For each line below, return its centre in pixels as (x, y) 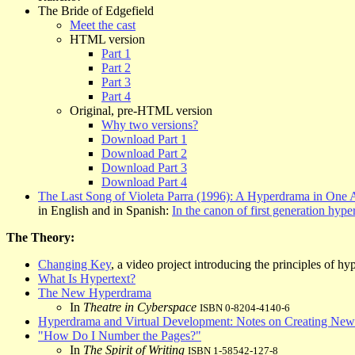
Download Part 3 (144, 167)
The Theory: (40, 237)
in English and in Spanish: (105, 210)
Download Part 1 (144, 139)
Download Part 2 (144, 153)
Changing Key (74, 264)
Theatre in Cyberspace (140, 307)
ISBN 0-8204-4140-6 (245, 307)
